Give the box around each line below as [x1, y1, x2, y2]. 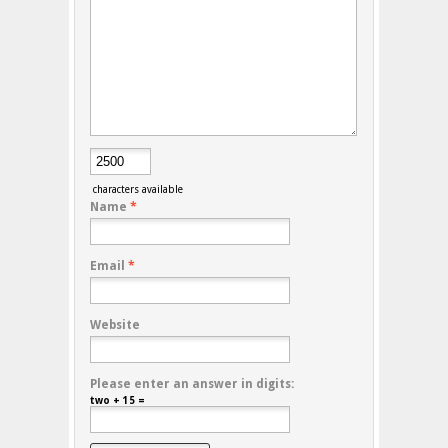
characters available [90, 184, 183, 196]
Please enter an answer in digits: [90, 377, 294, 392]
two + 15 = [90, 395, 145, 407]
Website [90, 318, 140, 333]
